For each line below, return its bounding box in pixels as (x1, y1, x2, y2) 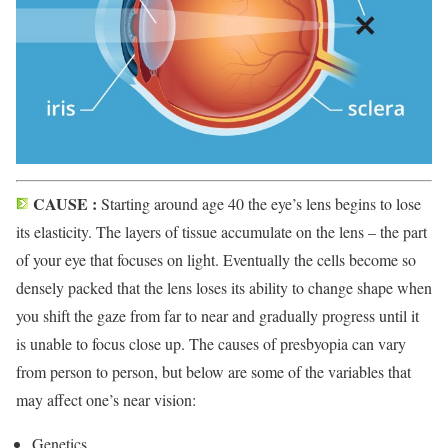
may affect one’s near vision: (16, 389, 196, 411)
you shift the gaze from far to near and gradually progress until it (16, 305, 419, 327)
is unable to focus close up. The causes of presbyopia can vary (16, 333, 406, 355)
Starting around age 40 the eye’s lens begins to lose (97, 193, 421, 215)
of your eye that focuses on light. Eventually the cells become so (16, 249, 416, 271)
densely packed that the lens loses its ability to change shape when (16, 277, 432, 299)
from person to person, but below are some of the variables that (16, 361, 411, 383)
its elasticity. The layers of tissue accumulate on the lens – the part (16, 221, 427, 243)
